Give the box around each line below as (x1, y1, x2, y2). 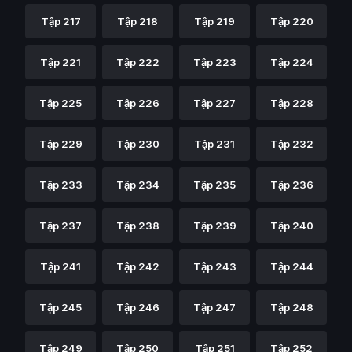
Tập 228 (269, 97, 313, 109)
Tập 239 (192, 219, 236, 232)
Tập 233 (38, 178, 82, 191)
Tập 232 (269, 137, 313, 150)
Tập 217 (40, 15, 81, 27)
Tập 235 (193, 178, 236, 191)
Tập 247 (193, 301, 236, 313)
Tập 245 (39, 301, 82, 313)
